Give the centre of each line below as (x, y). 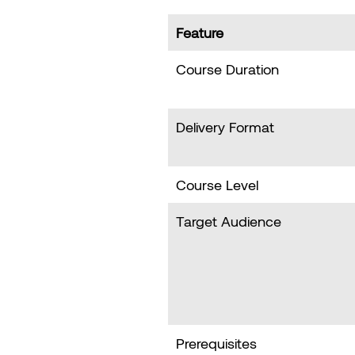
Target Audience (229, 221)
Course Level (217, 185)
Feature (200, 33)
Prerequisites (216, 344)
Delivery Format (225, 127)
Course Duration (227, 69)
